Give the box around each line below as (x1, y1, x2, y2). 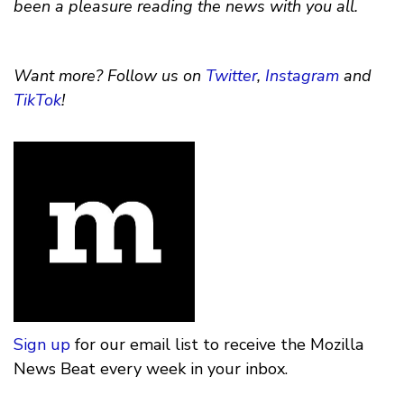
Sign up (14, 334, 70, 356)
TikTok (14, 88, 61, 111)
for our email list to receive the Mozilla (70, 334, 363, 356)
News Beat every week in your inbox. (14, 358, 288, 381)
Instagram (265, 64, 339, 87)
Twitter (206, 64, 257, 87)
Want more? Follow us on (14, 64, 201, 87)
